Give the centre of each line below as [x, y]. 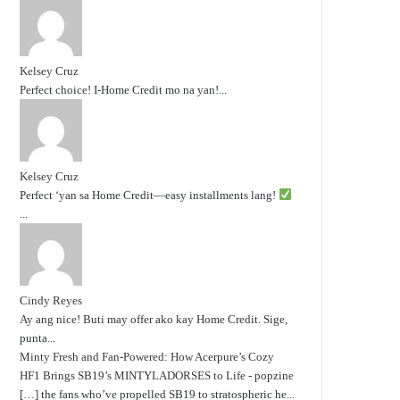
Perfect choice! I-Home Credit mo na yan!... [123, 89]
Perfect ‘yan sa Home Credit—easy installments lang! [149, 195]
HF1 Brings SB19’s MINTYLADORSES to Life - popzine [157, 375]
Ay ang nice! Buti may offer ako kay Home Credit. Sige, [154, 319]
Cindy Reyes [51, 300]
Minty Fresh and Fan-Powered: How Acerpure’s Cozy [147, 356]
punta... [37, 337]
